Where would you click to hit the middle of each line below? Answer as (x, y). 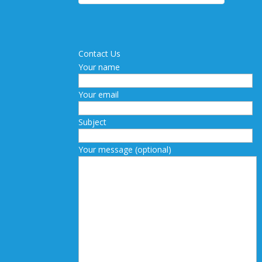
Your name (99, 67)
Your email (99, 95)
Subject (93, 122)
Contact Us (100, 54)
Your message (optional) (125, 150)
